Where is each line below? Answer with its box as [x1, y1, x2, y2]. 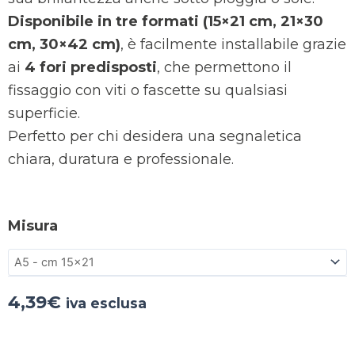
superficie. [8, 104, 80, 122]
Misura [8, 217, 58, 235]
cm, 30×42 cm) [8, 35, 120, 53]
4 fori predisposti [25, 58, 157, 76]
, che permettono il [157, 58, 292, 76]
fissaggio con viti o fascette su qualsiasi [8, 81, 288, 99]
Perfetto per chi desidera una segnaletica [8, 127, 302, 145]
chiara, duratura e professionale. [8, 150, 234, 168]
